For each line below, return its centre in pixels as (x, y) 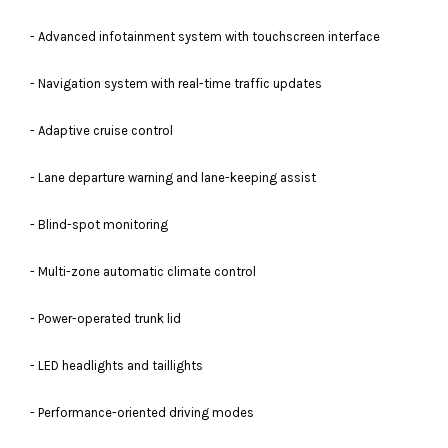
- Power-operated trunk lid (105, 318)
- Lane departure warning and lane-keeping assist (173, 177)
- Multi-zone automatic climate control (143, 271)
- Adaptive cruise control (101, 130)
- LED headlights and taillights (116, 365)
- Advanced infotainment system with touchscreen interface (205, 36)
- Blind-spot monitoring (99, 224)
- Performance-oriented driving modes (142, 412)
